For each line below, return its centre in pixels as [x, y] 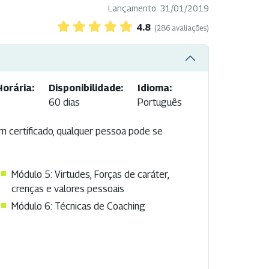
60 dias [64, 103]
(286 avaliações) [182, 28]
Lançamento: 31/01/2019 [159, 8]
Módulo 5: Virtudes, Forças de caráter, [91, 175]
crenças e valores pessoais [68, 189]
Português [160, 103]
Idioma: [155, 88]
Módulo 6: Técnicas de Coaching [79, 207]
